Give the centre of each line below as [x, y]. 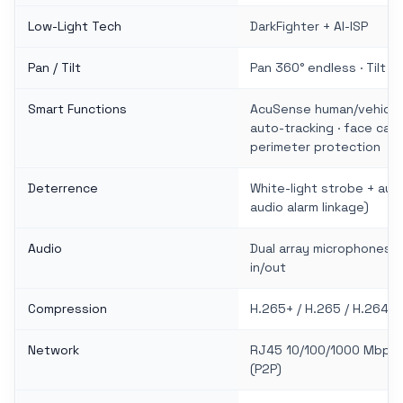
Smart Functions [77, 108]
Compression [67, 308]
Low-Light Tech [75, 26]
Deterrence [63, 188]
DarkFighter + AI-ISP [309, 26]
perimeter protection [315, 146]
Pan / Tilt [54, 67]
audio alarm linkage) [309, 206]
